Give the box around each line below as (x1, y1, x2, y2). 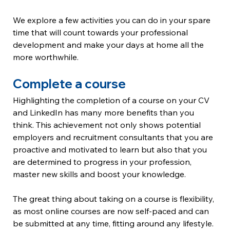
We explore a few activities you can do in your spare (13, 15, 213, 26)
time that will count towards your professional (13, 27, 190, 38)
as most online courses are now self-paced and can (13, 206, 212, 217)
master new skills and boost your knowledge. (13, 169, 186, 180)
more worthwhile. (13, 52, 79, 63)
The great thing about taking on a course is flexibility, (13, 194, 217, 204)
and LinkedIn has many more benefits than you (13, 107, 197, 118)
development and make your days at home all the (13, 40, 206, 50)
